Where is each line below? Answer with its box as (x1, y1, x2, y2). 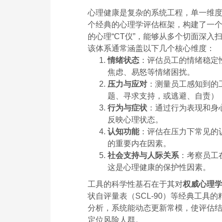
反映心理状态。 (108, 115, 163, 124)
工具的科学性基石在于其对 (88, 179, 183, 188)
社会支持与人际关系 (108, 151, 179, 160)
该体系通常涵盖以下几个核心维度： (88, 44, 215, 53)
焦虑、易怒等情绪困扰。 (108, 67, 195, 76)
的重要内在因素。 (108, 139, 171, 148)
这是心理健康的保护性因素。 (108, 163, 211, 171)
